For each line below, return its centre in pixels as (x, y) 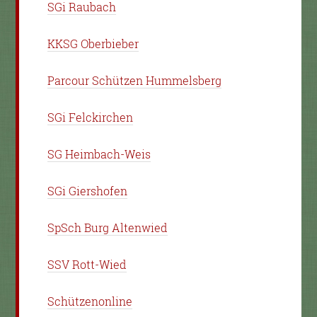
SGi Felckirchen (91, 117)
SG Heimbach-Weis (99, 154)
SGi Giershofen (88, 190)
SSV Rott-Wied (87, 264)
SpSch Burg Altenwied (108, 227)
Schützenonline (90, 301)
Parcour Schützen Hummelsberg (135, 80)
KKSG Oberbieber (93, 43)
